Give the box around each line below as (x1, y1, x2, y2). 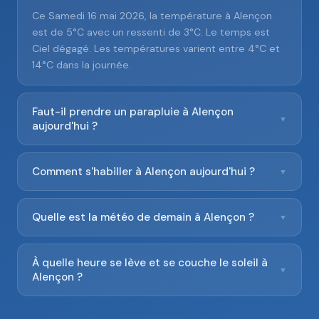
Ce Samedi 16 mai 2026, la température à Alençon (32, 9, 272, 22)
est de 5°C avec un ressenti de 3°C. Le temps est (32, 26, 270, 38)
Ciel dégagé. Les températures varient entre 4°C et (32, 42, 280, 55)
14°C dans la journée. (32, 58, 131, 71)
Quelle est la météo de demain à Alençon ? (32, 210, 254, 224)
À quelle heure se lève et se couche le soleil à (32, 256, 268, 270)
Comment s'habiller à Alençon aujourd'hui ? (32, 164, 255, 179)
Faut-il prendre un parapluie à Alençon (32, 105, 234, 119)
